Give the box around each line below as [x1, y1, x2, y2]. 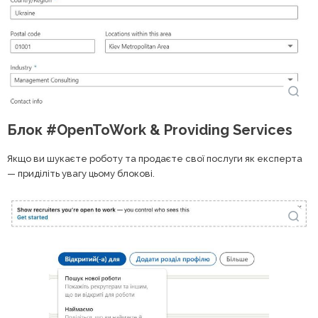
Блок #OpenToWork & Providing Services [7, 121, 292, 138]
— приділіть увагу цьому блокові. [7, 168, 157, 179]
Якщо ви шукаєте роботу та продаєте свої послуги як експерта [7, 153, 302, 164]
